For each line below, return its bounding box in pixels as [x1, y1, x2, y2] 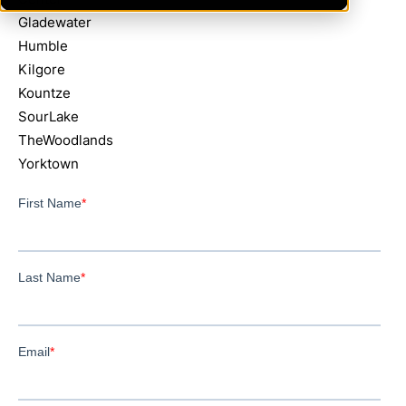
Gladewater [18, 14, 92, 31]
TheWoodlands [18, 131, 113, 149]
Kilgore [18, 61, 65, 78]
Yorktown [18, 155, 79, 172]
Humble [18, 37, 68, 54]
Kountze [18, 84, 71, 101]
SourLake [18, 108, 79, 125]
